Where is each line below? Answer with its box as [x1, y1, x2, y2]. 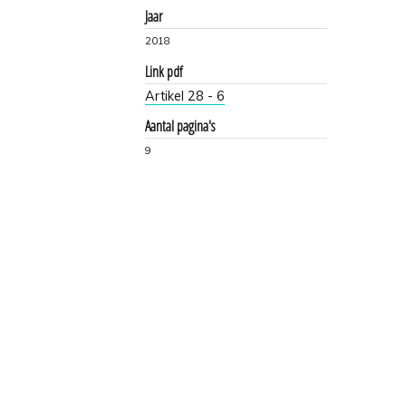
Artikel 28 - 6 [145, 87, 226, 104]
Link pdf [145, 61, 183, 82]
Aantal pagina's [145, 115, 216, 136]
